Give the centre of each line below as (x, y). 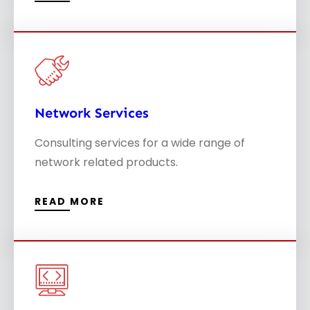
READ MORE (70, 201)
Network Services (92, 112)
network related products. (106, 162)
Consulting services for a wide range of (140, 143)
